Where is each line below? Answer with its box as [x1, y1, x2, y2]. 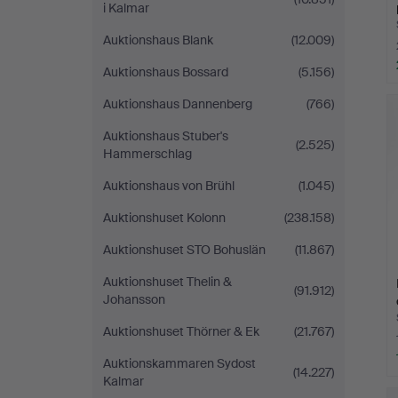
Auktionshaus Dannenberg [103, 96, 252, 112]
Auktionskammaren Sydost [103, 355, 256, 371]
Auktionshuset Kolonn [103, 210, 226, 226]
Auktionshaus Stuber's [103, 128, 228, 144]
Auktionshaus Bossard [103, 64, 228, 80]
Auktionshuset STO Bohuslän [103, 242, 266, 258]
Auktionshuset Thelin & [103, 274, 232, 290]
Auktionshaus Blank [103, 32, 213, 48]
